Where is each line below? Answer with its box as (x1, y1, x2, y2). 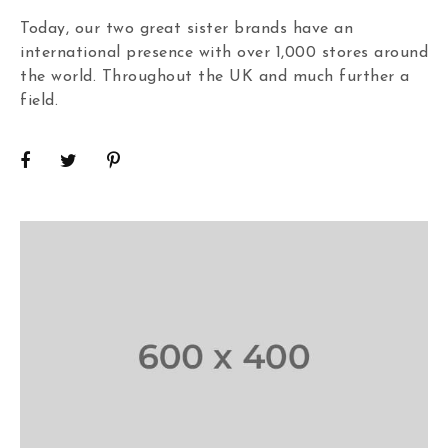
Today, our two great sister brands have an (20, 21, 353, 37)
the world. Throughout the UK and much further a (20, 69, 410, 85)
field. (20, 93, 58, 109)
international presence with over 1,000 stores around (20, 45, 428, 61)
